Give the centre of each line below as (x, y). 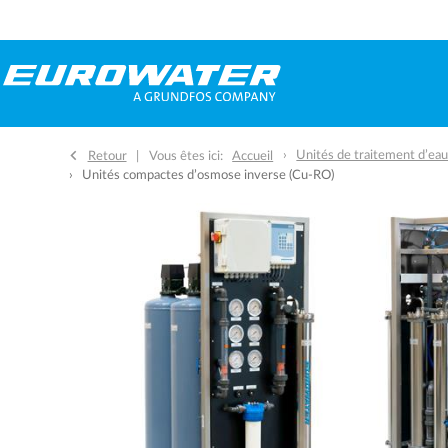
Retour (107, 155)
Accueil (253, 155)
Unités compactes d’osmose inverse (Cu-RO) (208, 174)
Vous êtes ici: (185, 155)
